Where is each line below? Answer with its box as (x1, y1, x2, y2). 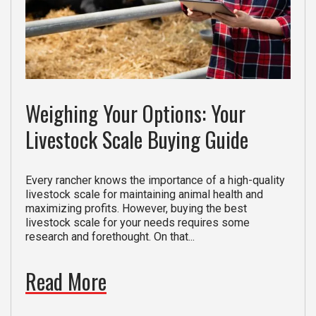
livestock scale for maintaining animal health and (25, 188, 263, 202)
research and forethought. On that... (25, 230, 195, 244)
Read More (25, 265, 107, 298)
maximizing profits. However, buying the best (25, 202, 247, 216)
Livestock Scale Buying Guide (25, 123, 248, 156)
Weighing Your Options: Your (25, 97, 245, 130)
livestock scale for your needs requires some (25, 216, 250, 230)
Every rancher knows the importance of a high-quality (25, 174, 285, 188)
